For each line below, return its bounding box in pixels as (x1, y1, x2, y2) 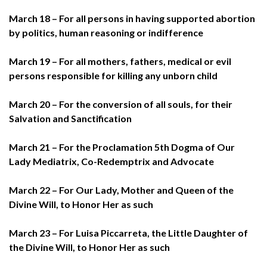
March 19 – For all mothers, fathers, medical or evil (9, 55, 231, 67)
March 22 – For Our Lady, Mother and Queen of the (9, 184, 234, 195)
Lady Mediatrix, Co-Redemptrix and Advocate (9, 155, 214, 167)
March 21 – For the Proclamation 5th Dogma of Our (9, 141, 235, 153)
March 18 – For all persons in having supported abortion (9, 12, 255, 24)
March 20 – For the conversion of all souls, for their (9, 98, 232, 110)
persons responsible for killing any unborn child (9, 69, 218, 81)
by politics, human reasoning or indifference (9, 26, 203, 38)
